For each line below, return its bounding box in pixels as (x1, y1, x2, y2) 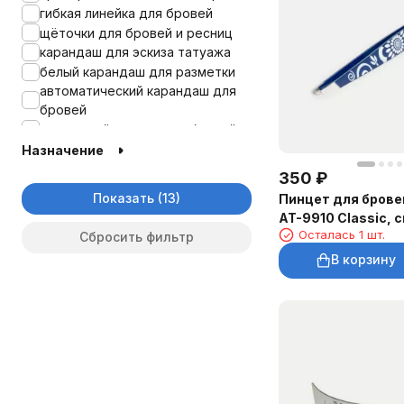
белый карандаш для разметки (40, 64, 235, 80)
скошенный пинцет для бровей (40, 121, 236, 137)
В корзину (330, 252, 396, 267)
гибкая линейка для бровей (40, 5, 213, 22)
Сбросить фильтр (79, 228, 194, 244)
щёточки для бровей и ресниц (40, 24, 233, 41)
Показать (93, 189, 154, 206)
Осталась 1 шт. (298, 226, 385, 242)
